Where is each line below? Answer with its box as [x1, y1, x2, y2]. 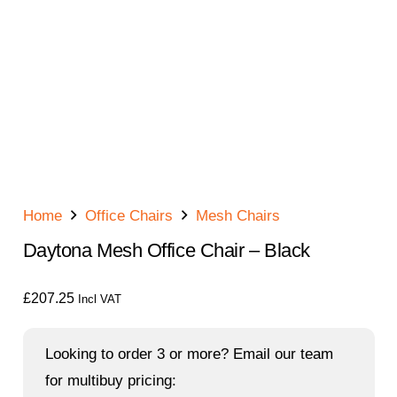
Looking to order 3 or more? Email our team [44, 345, 333, 362]
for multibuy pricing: [44, 371, 176, 389]
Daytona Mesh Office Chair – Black [22, 239, 310, 261]
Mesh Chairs [196, 207, 281, 224]
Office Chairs [84, 207, 173, 224]
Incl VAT [77, 292, 121, 306]
